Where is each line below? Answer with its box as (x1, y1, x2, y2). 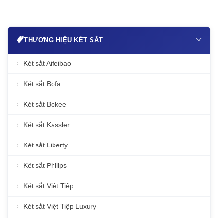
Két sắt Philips (23, 162, 67, 169)
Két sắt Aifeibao (23, 59, 71, 67)
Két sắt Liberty (23, 141, 68, 149)
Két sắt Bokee (23, 100, 66, 108)
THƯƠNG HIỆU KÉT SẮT (24, 36, 103, 44)
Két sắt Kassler (23, 121, 70, 128)
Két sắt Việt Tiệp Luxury (23, 202, 96, 210)
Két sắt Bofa (23, 80, 61, 88)
